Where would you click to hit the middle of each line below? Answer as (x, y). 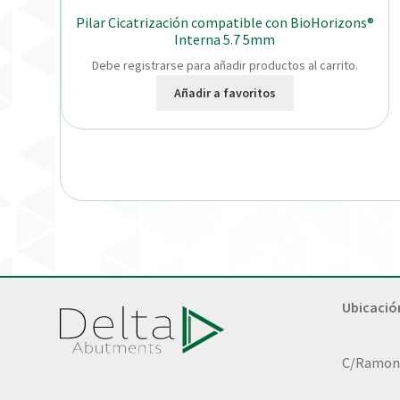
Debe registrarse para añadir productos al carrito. (225, 66)
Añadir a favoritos (225, 92)
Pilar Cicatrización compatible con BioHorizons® (225, 22)
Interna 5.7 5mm (225, 39)
